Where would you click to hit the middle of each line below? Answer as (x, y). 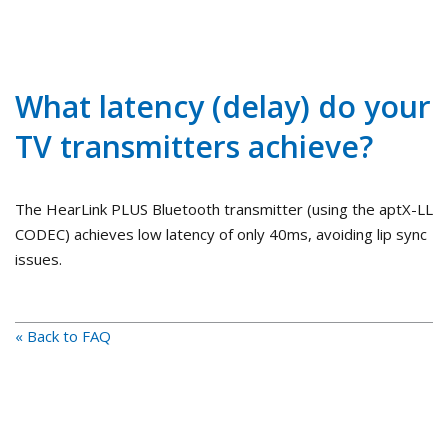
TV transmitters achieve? (194, 147)
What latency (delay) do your (223, 107)
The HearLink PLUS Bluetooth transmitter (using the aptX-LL (224, 209)
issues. (38, 259)
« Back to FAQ (63, 336)
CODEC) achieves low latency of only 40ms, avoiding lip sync (221, 234)
